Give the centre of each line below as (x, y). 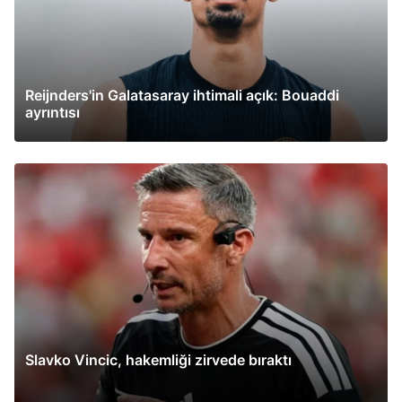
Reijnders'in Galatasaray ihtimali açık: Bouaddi (182, 95)
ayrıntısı (52, 112)
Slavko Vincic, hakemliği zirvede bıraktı (158, 360)
